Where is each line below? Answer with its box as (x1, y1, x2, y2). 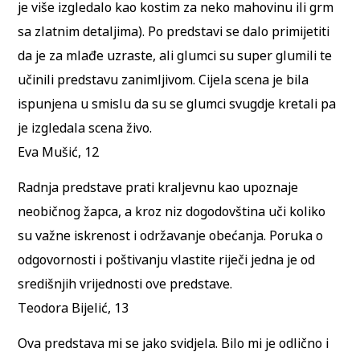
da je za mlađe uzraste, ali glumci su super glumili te (18, 46, 333, 64)
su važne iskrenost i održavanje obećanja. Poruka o (18, 226, 324, 244)
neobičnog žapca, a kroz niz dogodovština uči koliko (18, 202, 326, 220)
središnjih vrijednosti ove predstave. (18, 274, 233, 292)
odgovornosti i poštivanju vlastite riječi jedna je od (18, 250, 316, 268)
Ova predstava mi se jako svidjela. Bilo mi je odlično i (18, 334, 329, 353)
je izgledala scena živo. (18, 118, 153, 137)
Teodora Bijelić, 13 (18, 298, 129, 317)
